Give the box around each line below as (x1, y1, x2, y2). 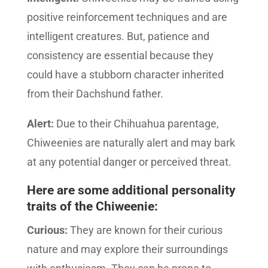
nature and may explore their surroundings (26, 243, 228, 255)
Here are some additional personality (26, 183, 236, 197)
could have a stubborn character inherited (26, 68, 224, 81)
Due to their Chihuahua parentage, (53, 117, 219, 130)
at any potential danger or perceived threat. (26, 156, 232, 168)
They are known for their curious (67, 224, 223, 236)
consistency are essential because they (26, 49, 214, 62)
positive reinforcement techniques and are (26, 11, 227, 23)
